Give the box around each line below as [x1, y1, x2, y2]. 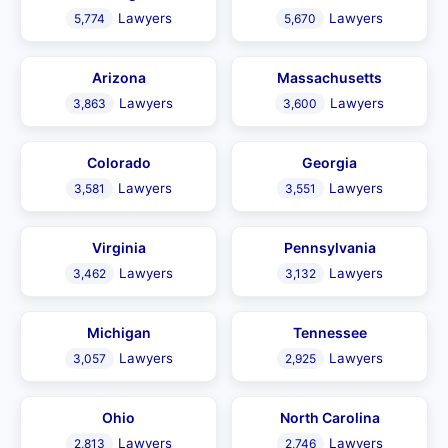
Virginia [91, 239, 146, 256]
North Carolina [279, 409, 380, 426]
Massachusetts [277, 69, 382, 86]
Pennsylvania [283, 239, 376, 256]
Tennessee [292, 324, 367, 341]
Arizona [91, 69, 146, 86]
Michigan [86, 324, 151, 341]
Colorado [86, 154, 151, 171]
